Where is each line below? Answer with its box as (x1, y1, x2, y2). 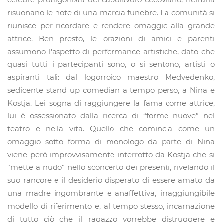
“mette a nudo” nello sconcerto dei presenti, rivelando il (7, 163, 215, 172)
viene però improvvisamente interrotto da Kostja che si (7, 150, 215, 160)
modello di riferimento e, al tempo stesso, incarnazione (7, 201, 215, 211)
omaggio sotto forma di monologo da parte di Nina (7, 137, 215, 147)
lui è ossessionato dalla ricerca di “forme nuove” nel (7, 111, 215, 121)
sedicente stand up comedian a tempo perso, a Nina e (7, 85, 215, 95)
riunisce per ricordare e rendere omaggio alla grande (7, 21, 215, 31)
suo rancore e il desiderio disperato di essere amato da (7, 175, 215, 185)
